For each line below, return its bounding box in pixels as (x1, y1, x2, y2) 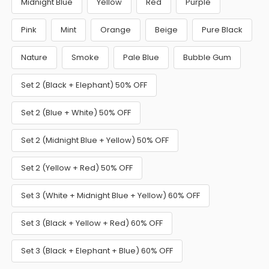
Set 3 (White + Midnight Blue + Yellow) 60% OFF (21, 189, 200, 201)
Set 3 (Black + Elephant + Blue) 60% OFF (21, 244, 173, 256)
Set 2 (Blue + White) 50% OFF (21, 106, 131, 118)
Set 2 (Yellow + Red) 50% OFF (21, 162, 133, 174)
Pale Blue (123, 51, 159, 63)
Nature (21, 51, 47, 63)
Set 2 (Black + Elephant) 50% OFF (21, 79, 147, 91)
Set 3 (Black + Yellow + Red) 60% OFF (21, 217, 163, 229)
